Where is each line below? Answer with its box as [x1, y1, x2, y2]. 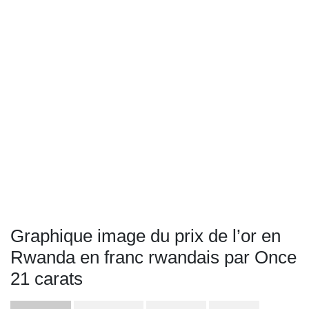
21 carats [10, 268, 83, 289]
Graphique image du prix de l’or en [10, 226, 281, 246]
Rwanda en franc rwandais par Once [10, 247, 297, 268]
